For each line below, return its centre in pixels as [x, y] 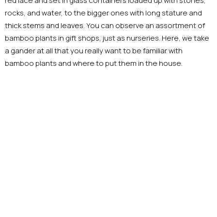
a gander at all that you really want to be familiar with [94, 51]
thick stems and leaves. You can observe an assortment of [105, 26]
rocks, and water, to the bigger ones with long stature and [103, 13]
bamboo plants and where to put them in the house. [94, 63]
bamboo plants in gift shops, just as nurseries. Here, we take [107, 38]
